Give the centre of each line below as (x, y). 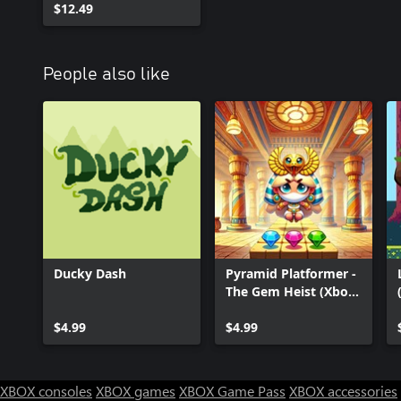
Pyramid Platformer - (291, 273)
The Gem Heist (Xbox (290, 291)
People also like (107, 74)
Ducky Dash (90, 273)
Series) (246, 309)
